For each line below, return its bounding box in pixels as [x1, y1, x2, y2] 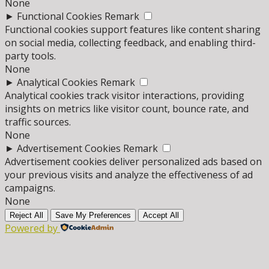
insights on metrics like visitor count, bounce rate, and [5, 102, 249, 116]
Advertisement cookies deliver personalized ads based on [5, 155, 262, 169]
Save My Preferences [55, 211, 131, 220]
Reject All [10, 211, 43, 220]
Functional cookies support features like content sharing [5, 23, 261, 37]
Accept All [143, 211, 179, 220]
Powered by [5, 222, 58, 235]
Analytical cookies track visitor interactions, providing [5, 89, 244, 103]
